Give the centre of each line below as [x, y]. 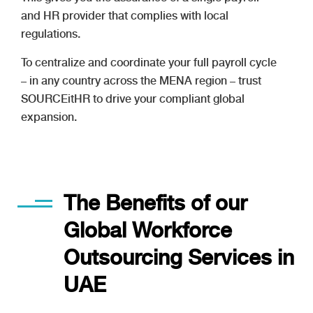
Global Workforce [148, 230]
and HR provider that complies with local [125, 15]
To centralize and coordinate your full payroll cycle [149, 62]
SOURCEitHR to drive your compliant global [133, 99]
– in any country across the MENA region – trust [141, 80]
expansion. [49, 117]
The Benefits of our [155, 202]
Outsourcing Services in [179, 257]
